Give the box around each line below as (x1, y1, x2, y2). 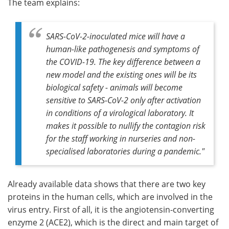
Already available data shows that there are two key (8, 178, 205, 190)
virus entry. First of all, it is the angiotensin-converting (8, 203, 214, 215)
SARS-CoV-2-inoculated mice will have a (46, 30, 185, 41)
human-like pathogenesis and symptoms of (46, 43, 199, 54)
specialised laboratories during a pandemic (46, 145, 199, 156)
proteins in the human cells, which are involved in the (8, 191, 213, 202)
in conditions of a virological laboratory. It (46, 107, 194, 118)
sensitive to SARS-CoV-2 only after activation (46, 94, 201, 105)
